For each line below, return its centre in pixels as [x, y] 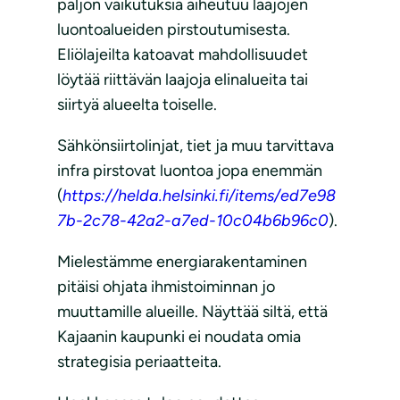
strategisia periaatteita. [139, 362]
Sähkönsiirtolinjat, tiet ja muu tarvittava [196, 146]
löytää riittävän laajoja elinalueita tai [183, 80]
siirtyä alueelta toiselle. [137, 105]
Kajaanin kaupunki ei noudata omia [179, 337]
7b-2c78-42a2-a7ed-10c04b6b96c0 [193, 221]
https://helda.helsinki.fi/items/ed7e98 [199, 196]
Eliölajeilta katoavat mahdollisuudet [183, 55]
